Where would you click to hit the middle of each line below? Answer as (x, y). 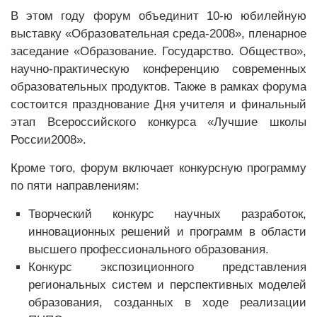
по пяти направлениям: (75, 186)
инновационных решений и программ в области (167, 232)
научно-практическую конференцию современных (158, 69)
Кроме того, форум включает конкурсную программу (158, 168)
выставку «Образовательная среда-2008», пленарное (158, 34)
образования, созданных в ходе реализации (167, 302)
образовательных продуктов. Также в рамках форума (158, 87)
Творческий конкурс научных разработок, (167, 214)
